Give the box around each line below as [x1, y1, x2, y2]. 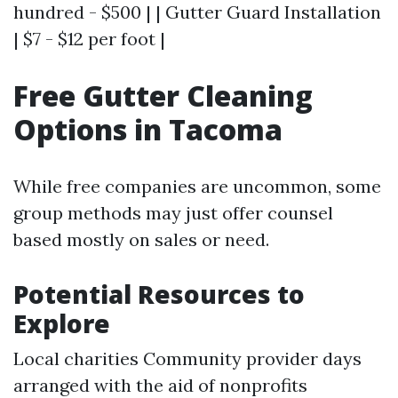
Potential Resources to [13, 277, 305, 311]
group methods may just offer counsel [13, 202, 333, 224]
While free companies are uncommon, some [13, 175, 381, 197]
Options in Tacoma [13, 110, 283, 148]
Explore [13, 306, 110, 340]
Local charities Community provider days [13, 347, 362, 370]
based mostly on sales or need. [13, 228, 269, 251]
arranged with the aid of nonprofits [13, 374, 307, 396]
